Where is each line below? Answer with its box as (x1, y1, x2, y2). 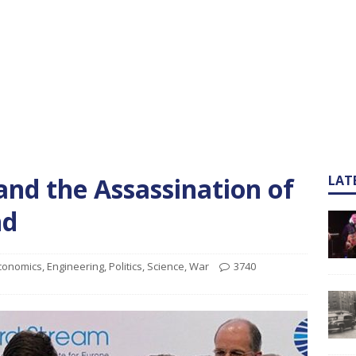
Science (147, 259, 184, 273)
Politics (109, 259, 142, 273)
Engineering (47, 259, 104, 273)
